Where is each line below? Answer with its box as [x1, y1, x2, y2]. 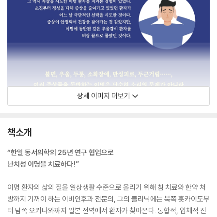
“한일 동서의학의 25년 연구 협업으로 [7, 148, 114, 157]
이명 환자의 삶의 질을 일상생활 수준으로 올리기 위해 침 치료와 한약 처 [7, 183, 206, 192]
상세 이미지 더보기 [77, 91, 130, 100]
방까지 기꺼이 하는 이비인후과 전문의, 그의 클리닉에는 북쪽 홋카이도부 [7, 194, 210, 203]
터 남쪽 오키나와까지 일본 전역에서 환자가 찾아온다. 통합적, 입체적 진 [7, 206, 206, 215]
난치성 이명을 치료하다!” [7, 159, 79, 169]
